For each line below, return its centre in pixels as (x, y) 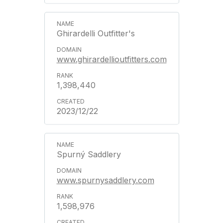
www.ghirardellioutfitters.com (111, 59)
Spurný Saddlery (89, 154)
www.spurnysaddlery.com (105, 180)
